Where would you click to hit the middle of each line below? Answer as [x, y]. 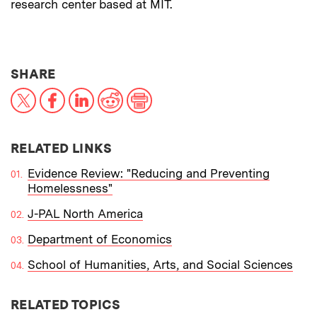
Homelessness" [70, 188]
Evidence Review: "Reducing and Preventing [149, 173]
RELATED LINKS [62, 148]
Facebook [91, 93]
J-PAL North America [85, 213]
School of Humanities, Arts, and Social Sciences [160, 264]
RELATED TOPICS [66, 304]
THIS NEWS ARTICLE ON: [136, 73]
